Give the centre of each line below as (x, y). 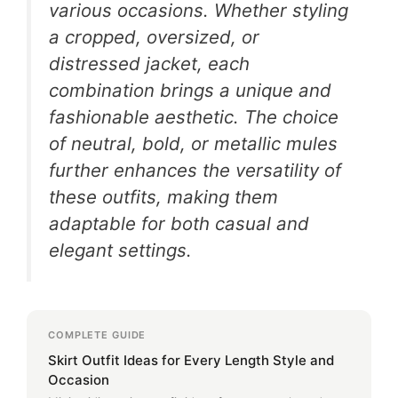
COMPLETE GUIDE (97, 334)
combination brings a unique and (190, 90)
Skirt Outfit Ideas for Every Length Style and (191, 360)
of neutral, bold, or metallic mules (193, 143)
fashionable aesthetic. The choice (194, 116)
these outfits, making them (163, 196)
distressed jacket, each (149, 63)
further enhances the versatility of (195, 170)
